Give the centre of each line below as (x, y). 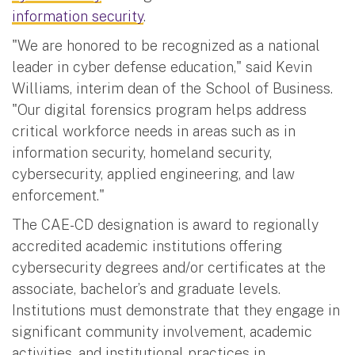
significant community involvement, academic (162, 332)
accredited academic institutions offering (147, 246)
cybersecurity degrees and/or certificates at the (169, 268)
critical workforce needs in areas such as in (154, 132)
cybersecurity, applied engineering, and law (153, 174)
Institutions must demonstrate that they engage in (176, 311)
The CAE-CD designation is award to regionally (165, 225)
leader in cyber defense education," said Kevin (162, 67)
